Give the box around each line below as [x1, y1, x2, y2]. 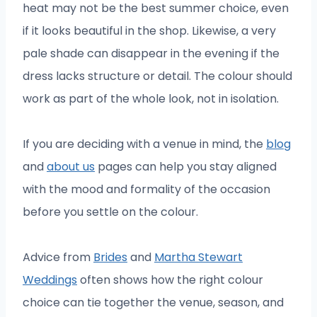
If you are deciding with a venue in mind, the [23, 135, 266, 152]
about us [47, 158, 95, 175]
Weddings [23, 271, 77, 288]
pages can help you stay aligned [95, 158, 277, 175]
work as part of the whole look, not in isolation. [23, 90, 279, 107]
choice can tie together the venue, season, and [23, 294, 284, 311]
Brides [93, 248, 127, 265]
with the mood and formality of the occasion [23, 180, 270, 197]
